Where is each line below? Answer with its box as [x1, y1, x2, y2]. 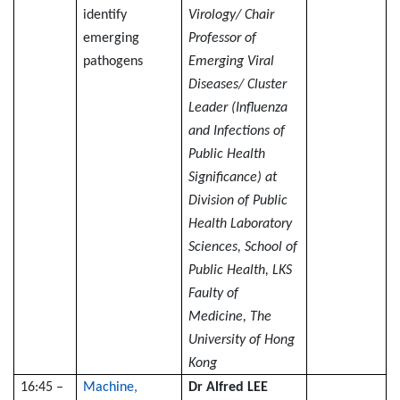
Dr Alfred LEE [188, 379, 269, 395]
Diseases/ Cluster [188, 77, 287, 92]
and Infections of [188, 123, 286, 138]
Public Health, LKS [188, 262, 293, 278]
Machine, [83, 379, 138, 395]
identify [83, 7, 128, 22]
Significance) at [188, 170, 278, 185]
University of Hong [188, 332, 296, 347]
